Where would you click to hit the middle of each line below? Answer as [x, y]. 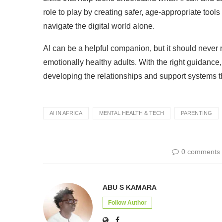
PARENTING [196, 113]
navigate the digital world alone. [99, 26]
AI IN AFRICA [66, 113]
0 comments [200, 152]
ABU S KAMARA [130, 187]
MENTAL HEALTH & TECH [132, 113]
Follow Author [127, 203]
